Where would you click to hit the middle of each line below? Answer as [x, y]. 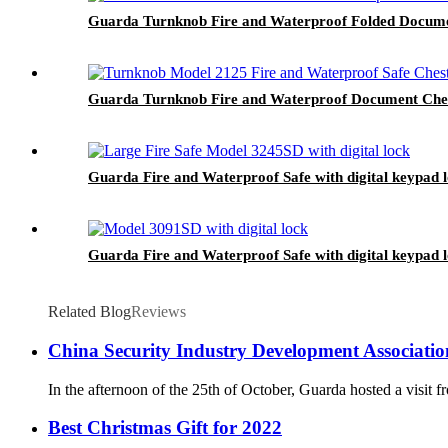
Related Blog [89, 312]
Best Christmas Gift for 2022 [165, 428]
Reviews [158, 312]
